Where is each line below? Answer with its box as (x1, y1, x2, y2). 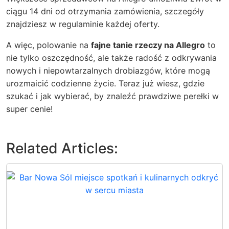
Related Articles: (6, 140, 118, 157)
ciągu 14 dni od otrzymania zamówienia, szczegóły (6, 6, 204, 16)
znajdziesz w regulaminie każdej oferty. (6, 19, 159, 29)
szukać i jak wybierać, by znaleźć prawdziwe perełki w (6, 91, 219, 101)
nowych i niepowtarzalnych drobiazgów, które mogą (6, 65, 210, 76)
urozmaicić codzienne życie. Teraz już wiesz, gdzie (6, 78, 204, 88)
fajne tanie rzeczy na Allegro (91, 40, 205, 50)
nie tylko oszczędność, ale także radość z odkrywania (6, 53, 217, 63)
